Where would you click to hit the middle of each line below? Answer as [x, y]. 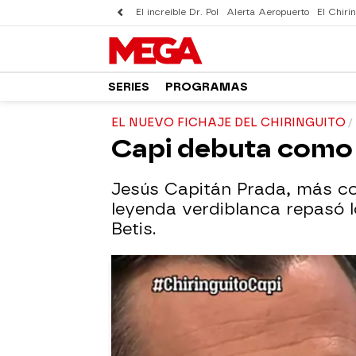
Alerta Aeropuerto [268, 12]
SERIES [129, 87]
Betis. [133, 229]
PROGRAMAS [207, 87]
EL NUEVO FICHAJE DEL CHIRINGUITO [228, 123]
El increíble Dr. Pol [177, 12]
